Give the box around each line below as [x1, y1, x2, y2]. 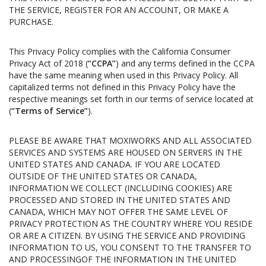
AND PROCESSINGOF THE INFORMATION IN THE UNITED [9, 254, 236, 265]
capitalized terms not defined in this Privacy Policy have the [9, 81, 236, 93]
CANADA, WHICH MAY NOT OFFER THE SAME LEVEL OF [9, 206, 228, 217]
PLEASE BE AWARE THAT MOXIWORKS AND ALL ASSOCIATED [9, 135, 252, 146]
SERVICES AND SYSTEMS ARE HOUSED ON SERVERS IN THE [9, 147, 242, 158]
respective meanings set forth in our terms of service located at [9, 93, 254, 104]
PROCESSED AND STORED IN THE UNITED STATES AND [9, 194, 230, 205]
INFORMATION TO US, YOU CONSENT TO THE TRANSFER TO [9, 242, 251, 253]
